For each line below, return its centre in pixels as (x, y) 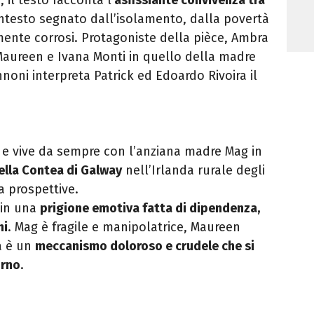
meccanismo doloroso (100, 246)
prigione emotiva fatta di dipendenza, (150, 208)
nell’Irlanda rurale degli (193, 170)
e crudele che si (210, 246)
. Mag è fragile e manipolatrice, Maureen (124, 227)
